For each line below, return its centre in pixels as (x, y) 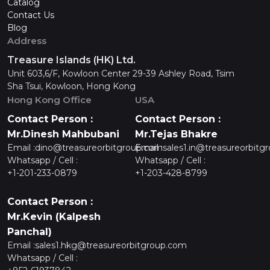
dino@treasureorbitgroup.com (99, 147)
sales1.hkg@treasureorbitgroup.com (111, 245)
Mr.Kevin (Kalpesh (54, 216)
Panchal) (30, 231)
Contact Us (31, 15)
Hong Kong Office (49, 99)
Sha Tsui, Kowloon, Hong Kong (71, 86)
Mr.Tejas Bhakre (176, 134)
